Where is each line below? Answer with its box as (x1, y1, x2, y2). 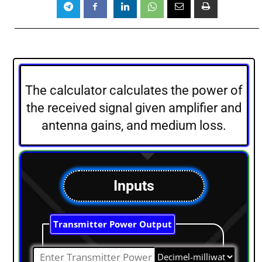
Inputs (113, 177, 154, 194)
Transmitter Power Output (53, 218, 172, 230)
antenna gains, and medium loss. (42, 118, 226, 133)
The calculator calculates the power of (25, 82, 243, 98)
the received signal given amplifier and (26, 100, 242, 115)
